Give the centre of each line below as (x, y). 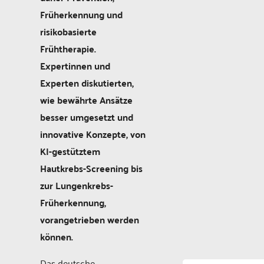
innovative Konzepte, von (93, 134)
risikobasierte (68, 31)
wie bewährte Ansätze (86, 100)
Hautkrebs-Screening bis (91, 168)
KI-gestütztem (70, 151)
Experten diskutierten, (87, 82)
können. (57, 236)
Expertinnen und (75, 65)
